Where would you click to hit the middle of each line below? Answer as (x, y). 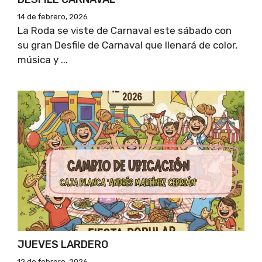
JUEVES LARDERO (63, 244)
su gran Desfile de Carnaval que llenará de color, (127, 45)
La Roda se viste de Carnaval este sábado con (125, 30)
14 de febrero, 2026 (53, 16)
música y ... (43, 59)
